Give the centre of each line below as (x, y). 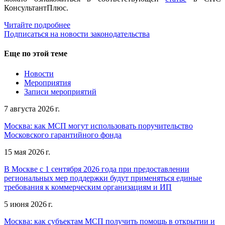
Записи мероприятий (60, 91)
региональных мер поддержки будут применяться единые (103, 178)
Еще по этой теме (36, 54)
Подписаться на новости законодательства (77, 34)
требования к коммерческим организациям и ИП (88, 187)
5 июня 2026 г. (28, 204)
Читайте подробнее (37, 25)
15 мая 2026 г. (27, 152)
